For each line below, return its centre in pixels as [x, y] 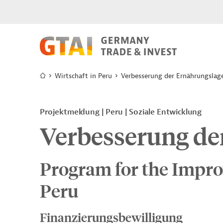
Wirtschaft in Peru [83, 76]
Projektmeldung [71, 112]
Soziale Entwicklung [166, 112]
